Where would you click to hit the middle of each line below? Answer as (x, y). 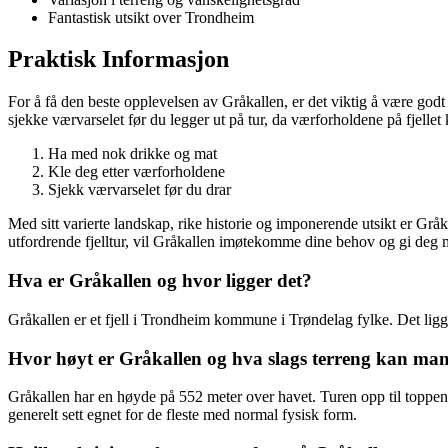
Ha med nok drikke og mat (132, 154)
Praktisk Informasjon (118, 59)
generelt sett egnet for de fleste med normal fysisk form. (182, 415)
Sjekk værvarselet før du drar (139, 190)
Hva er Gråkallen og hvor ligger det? (160, 281)
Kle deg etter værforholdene (136, 172)
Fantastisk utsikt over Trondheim (151, 17)
